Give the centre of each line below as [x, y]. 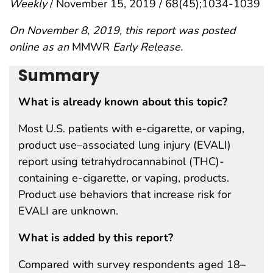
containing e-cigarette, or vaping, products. [124, 178]
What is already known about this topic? [123, 101]
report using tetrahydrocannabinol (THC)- [121, 161]
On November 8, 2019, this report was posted [122, 30]
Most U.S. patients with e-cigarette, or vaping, [131, 128]
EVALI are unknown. [68, 211]
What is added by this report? [96, 237]
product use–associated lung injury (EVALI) [125, 145]
